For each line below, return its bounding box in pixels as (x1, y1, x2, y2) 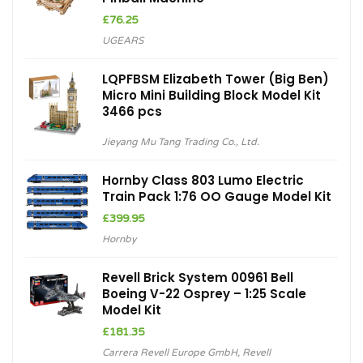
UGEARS (102, 34, 143, 46)
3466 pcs (102, 102, 162, 120)
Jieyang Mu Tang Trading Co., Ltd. (102, 135, 259, 147)
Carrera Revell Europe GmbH (102, 346, 237, 358)
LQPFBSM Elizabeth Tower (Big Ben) (102, 70, 329, 88)
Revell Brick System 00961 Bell (102, 268, 293, 286)
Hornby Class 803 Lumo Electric (102, 171, 304, 189)
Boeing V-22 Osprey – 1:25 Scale (102, 284, 306, 302)
